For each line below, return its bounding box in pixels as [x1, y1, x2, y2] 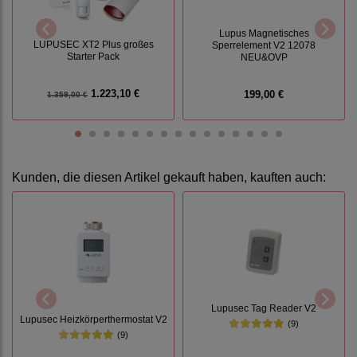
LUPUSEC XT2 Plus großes [33, 39, 154, 50]
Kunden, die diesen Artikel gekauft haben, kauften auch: [12, 171, 326, 185]
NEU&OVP [240, 52, 288, 63]
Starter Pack [67, 51, 120, 62]
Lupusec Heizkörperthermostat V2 [19, 313, 167, 324]
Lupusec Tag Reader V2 [211, 303, 316, 314]
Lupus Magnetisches [218, 28, 309, 39]
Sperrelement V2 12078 [212, 40, 316, 51]
